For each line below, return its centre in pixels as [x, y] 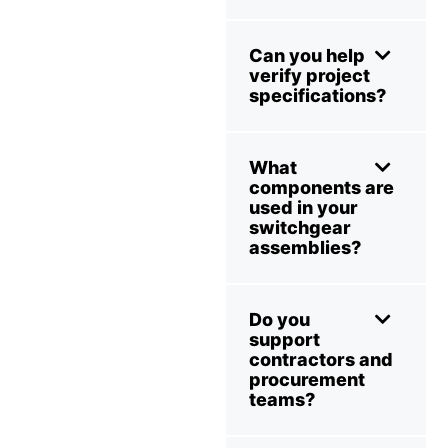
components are [321, 188]
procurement [307, 380]
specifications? [317, 96]
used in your [303, 208]
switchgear [300, 228]
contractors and [321, 360]
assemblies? [305, 248]
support [284, 340]
